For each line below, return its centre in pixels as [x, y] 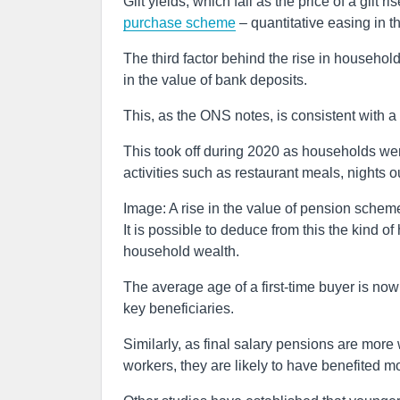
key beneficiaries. [179, 308]
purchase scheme [179, 23]
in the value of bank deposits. [215, 80]
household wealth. [181, 251]
